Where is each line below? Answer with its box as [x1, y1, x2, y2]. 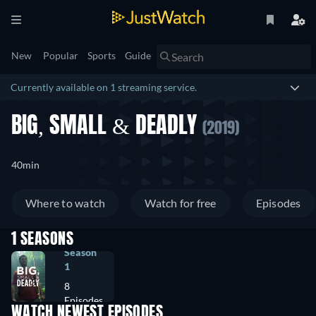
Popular [43, 49, 78, 61]
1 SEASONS [11, 232, 73, 248]
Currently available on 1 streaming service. [11, 81, 197, 93]
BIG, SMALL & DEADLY [11, 116, 202, 138]
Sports [87, 49, 116, 61]
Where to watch [25, 196, 106, 210]
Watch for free [145, 196, 217, 210]
